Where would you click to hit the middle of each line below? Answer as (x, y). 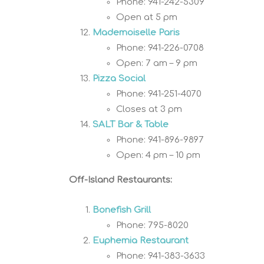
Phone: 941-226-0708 (160, 48)
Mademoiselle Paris (136, 32)
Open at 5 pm (147, 17)
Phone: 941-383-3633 (161, 256)
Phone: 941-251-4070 (159, 94)
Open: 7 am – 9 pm (157, 63)
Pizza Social (119, 78)
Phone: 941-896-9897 (160, 140)
